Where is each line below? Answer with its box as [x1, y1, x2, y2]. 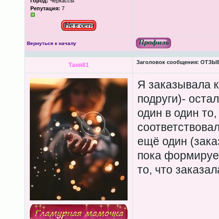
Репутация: [30, 5, 60, 11]
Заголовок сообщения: [136, 59, 199, 65]
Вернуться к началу [26, 41, 76, 46]
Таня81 [68, 62, 89, 68]
